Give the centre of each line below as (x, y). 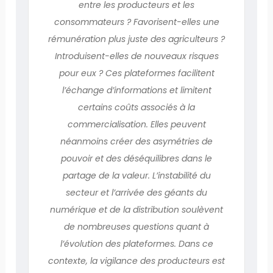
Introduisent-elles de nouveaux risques (136, 56)
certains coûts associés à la (136, 107)
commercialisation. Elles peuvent (136, 124)
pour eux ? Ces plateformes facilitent (136, 73)
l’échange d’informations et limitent (136, 90)
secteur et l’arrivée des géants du (136, 192)
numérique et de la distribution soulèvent (136, 209)
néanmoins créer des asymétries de (136, 141)
